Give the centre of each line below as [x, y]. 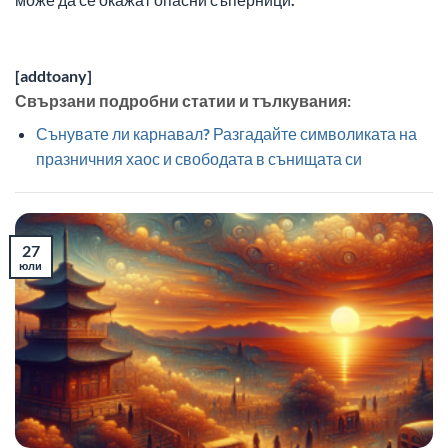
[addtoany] [53, 76]
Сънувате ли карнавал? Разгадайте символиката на [226, 134]
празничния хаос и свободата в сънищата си [198, 159]
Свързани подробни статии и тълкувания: [183, 101]
